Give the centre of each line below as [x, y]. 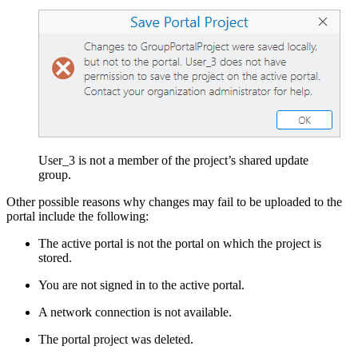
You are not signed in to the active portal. [141, 284]
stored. [55, 257]
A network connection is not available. [135, 312]
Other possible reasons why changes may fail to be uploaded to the [174, 201]
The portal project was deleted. [116, 339]
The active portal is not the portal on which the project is [180, 243]
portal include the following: [78, 216]
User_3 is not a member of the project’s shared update [173, 160]
